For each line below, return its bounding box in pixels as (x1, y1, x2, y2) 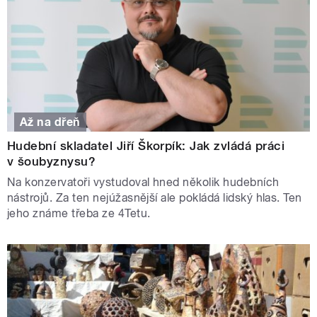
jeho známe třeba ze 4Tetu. (7, 206, 154, 220)
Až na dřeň (20, 115, 81, 129)
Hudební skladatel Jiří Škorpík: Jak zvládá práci (7, 138, 285, 153)
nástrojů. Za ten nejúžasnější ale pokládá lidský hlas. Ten (7, 190, 302, 204)
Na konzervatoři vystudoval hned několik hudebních (7, 175, 279, 189)
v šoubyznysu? (7, 154, 96, 168)
